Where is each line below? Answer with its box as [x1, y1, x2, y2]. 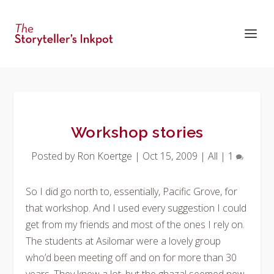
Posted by [31, 149, 77, 163]
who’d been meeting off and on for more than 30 [26, 251, 237, 264]
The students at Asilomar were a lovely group [26, 234, 221, 248]
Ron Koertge [76, 149, 132, 163]
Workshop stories [70, 123, 204, 141]
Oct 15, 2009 [142, 149, 198, 163]
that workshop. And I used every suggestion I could [26, 201, 247, 215]
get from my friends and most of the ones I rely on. [26, 218, 245, 231]
